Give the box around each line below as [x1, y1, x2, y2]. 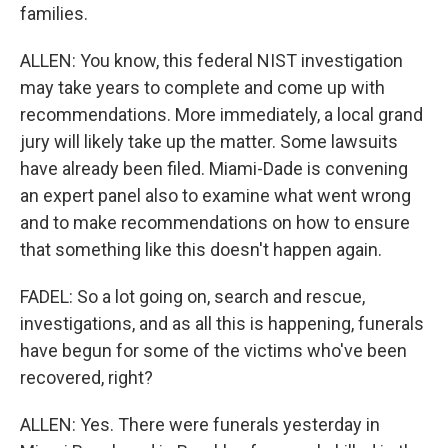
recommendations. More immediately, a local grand [20, 104, 423, 125]
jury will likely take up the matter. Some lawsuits [20, 131, 398, 152]
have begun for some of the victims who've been [20, 340, 407, 361]
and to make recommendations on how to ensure [20, 212, 410, 233]
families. [20, 3, 88, 24]
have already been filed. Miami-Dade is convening [20, 158, 408, 179]
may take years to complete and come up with [20, 77, 385, 98]
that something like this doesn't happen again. [20, 239, 382, 260]
